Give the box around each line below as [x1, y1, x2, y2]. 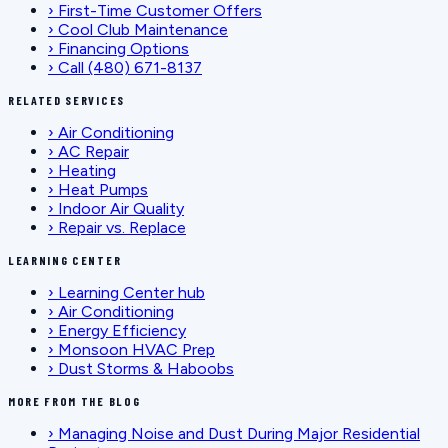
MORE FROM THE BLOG [8, 393, 141, 408]
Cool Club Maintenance [58, 19, 228, 39]
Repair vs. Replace [58, 217, 186, 237]
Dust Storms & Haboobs [58, 358, 234, 378]
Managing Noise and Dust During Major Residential [58, 423, 420, 443]
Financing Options [58, 38, 189, 58]
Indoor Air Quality [58, 198, 184, 218]
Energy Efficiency [58, 320, 186, 340]
